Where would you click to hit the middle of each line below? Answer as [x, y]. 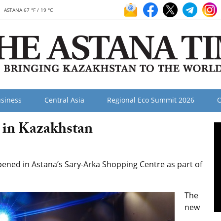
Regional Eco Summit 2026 [151, 100]
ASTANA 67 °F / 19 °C [28, 10]
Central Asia [64, 100]
